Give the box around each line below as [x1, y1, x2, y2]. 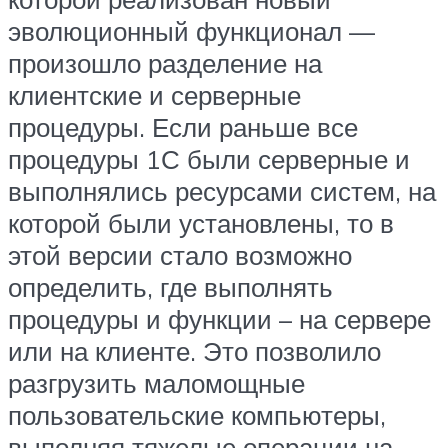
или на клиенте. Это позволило [8, 335, 381, 368]
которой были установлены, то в [8, 207, 394, 240]
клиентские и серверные [8, 79, 301, 112]
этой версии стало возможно [8, 239, 352, 272]
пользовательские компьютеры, [8, 399, 386, 432]
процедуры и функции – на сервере [8, 303, 431, 336]
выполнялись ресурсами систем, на [8, 175, 436, 208]
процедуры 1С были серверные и [8, 143, 410, 176]
